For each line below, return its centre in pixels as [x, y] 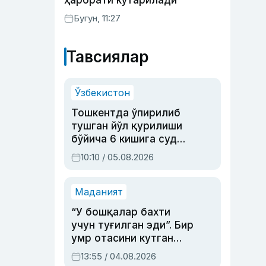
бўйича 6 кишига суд [124, 139]
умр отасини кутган [122, 238]
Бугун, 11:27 [97, 18]
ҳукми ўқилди [107, 152]
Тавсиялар [107, 57]
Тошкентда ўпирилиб [126, 113]
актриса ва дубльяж [124, 251]
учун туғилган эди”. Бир [132, 225]
